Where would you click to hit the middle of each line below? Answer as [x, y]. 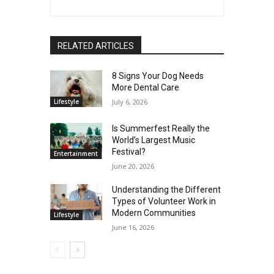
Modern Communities [154, 213]
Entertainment [76, 154]
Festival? [129, 151]
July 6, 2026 [130, 102]
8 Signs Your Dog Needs [158, 76]
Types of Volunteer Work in [164, 201]
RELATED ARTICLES [95, 46]
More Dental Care [146, 88]
